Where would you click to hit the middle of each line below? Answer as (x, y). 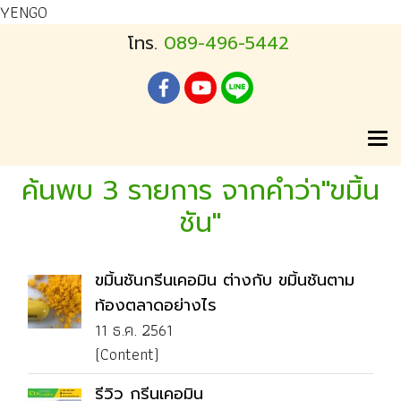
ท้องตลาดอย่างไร (156, 305)
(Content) (127, 354)
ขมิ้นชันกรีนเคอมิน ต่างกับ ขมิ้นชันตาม (225, 280)
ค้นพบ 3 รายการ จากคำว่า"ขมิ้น (200, 191)
